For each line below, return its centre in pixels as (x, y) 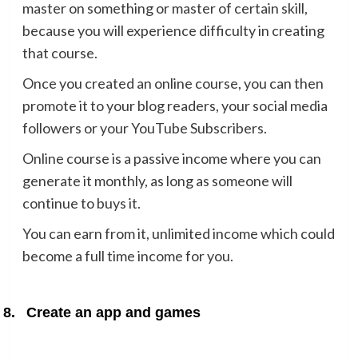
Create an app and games (113, 312)
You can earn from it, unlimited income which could (178, 233)
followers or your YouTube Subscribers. (144, 127)
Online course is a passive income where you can (171, 158)
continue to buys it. (81, 203)
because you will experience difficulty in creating (173, 30)
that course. (60, 52)
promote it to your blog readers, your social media (175, 105)
